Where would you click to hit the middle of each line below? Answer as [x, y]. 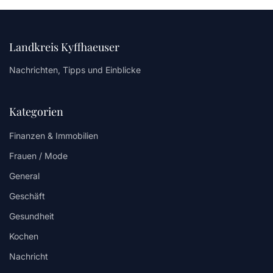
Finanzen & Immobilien [54, 135]
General [24, 175]
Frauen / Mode [38, 155]
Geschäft [27, 196]
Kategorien [36, 111]
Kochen [24, 236]
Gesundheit [32, 216]
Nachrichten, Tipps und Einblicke [75, 69]
